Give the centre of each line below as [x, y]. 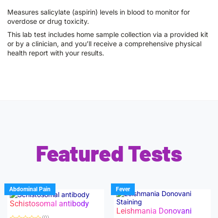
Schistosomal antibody [49, 203]
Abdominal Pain [30, 189]
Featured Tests [109, 153]
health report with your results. [56, 53]
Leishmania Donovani [154, 211]
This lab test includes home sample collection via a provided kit [108, 34]
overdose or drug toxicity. [48, 21]
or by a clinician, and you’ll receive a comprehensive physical [104, 44]
